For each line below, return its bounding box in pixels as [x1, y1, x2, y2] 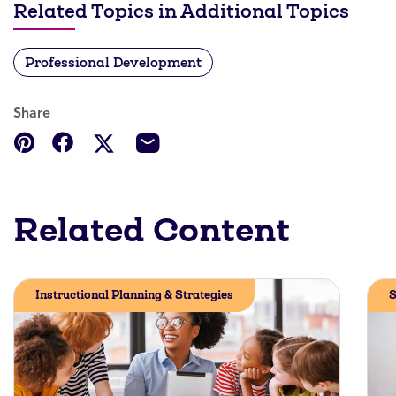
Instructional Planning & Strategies [35, 286, 233, 302]
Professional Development [25, 54, 202, 71]
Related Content [13, 207, 290, 252]
